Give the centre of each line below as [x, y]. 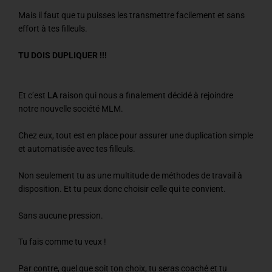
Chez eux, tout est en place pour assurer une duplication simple [136, 135]
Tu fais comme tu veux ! [62, 242]
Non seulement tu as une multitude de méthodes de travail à [130, 175]
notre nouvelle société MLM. [71, 108]
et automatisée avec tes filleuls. [77, 148]
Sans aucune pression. [61, 215]
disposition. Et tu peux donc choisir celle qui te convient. [122, 189]
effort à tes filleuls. [53, 29]
